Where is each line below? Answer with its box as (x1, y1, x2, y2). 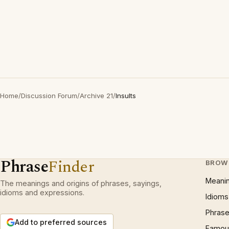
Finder (48, 155, 95, 179)
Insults (116, 91, 136, 100)
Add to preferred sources (15, 218, 107, 226)
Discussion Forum (21, 91, 77, 100)
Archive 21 (80, 91, 113, 100)
